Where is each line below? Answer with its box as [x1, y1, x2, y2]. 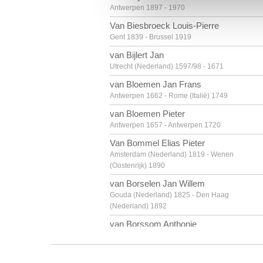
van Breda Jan [110, 248, 166, 258]
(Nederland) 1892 [110, 202, 167, 210]
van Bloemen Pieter [110, 109, 185, 119]
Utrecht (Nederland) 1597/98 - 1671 [110, 62, 224, 70]
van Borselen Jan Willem [110, 178, 205, 188]
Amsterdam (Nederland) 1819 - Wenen [110, 150, 234, 159]
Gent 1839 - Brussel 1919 [110, 33, 191, 41]
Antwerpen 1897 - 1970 [110, 4, 185, 12]
